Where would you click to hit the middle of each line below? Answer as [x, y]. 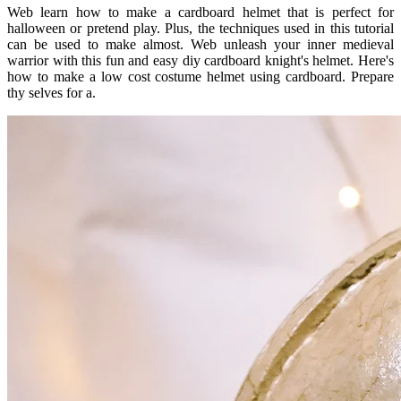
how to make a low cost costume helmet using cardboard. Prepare [200, 76]
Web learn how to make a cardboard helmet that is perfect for [200, 12]
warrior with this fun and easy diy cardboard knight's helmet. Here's [200, 60]
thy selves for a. [51, 92]
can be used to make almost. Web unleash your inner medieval [200, 44]
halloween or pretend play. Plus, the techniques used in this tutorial [200, 28]
